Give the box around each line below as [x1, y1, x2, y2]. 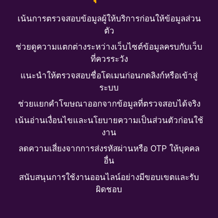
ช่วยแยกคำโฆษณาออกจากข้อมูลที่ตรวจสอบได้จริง [18, 99, 200, 109]
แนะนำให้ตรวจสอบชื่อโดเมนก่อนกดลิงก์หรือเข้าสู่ [20, 70, 198, 80]
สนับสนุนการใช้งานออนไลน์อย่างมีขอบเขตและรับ [19, 172, 199, 182]
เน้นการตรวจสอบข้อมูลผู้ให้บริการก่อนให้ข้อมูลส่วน [17, 13, 201, 23]
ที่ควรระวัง [90, 54, 128, 64]
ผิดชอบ [96, 184, 122, 194]
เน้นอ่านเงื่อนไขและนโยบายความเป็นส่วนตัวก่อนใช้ [15, 115, 203, 125]
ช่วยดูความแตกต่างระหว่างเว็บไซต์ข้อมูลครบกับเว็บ [16, 42, 202, 52]
